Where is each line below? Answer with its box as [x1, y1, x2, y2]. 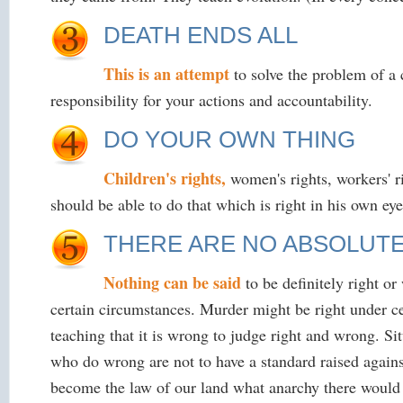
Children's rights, [103, 166, 227, 190]
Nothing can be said [103, 270, 242, 294]
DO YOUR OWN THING [103, 125, 356, 153]
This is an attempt [103, 61, 230, 85]
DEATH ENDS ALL [103, 21, 299, 49]
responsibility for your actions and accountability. [50, 88, 373, 111]
